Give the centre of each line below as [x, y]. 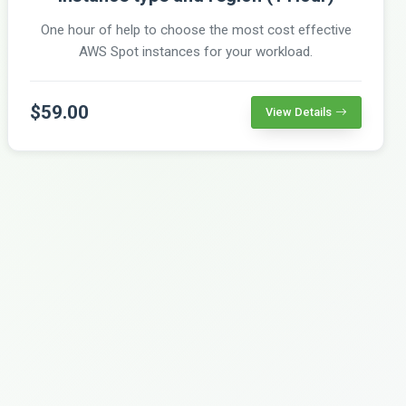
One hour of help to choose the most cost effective [196, 29]
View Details [299, 111]
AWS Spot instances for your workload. [196, 51]
